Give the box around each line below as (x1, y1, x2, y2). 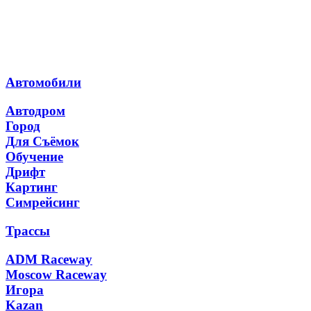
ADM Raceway (6, 251, 92, 267)
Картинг (6, 180, 58, 195)
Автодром (6, 103, 65, 119)
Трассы (6, 223, 50, 238)
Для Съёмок (6, 134, 79, 149)
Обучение (6, 149, 63, 165)
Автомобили (6, 75, 81, 90)
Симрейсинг (6, 195, 80, 210)
